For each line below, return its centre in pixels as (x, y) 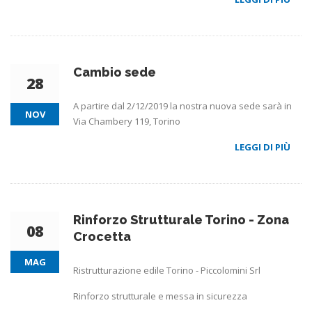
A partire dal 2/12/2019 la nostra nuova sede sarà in (182, 106)
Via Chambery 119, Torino (127, 121)
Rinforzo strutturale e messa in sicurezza (160, 296)
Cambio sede (115, 72)
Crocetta (102, 236)
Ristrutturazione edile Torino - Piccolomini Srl (167, 270)
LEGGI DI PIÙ (264, 147)
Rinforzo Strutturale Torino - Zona (181, 219)
